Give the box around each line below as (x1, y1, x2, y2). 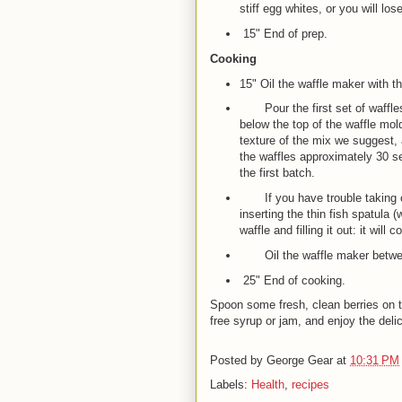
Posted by (210, 354, 267, 368)
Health (251, 378, 284, 392)
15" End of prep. (239, 27, 328, 40)
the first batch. (239, 166, 319, 180)
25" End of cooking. (239, 273, 345, 287)
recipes (292, 378, 329, 392)
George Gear (267, 354, 333, 368)
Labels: (210, 378, 251, 392)
